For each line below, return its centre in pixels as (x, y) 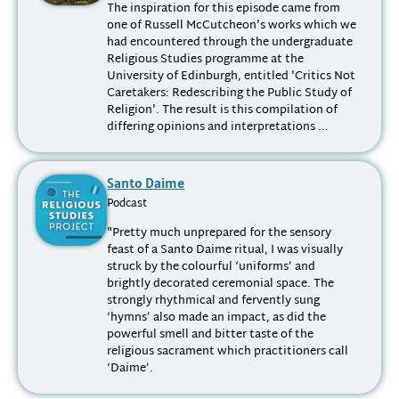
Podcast (127, 204)
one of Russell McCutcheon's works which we (232, 26)
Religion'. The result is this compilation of (223, 111)
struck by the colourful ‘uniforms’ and (212, 267)
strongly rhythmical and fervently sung (214, 301)
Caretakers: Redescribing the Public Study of (230, 94)
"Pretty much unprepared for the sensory (220, 233)
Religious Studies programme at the (206, 60)
